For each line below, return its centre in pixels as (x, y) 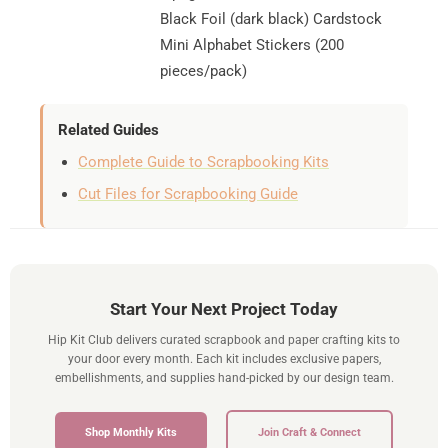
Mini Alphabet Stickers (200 (252, 44)
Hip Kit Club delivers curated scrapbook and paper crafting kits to (224, 339)
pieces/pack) (203, 70)
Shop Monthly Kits (131, 431)
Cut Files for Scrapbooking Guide (188, 193)
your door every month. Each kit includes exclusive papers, (224, 358)
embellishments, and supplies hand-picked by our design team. (224, 377)
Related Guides (108, 129)
